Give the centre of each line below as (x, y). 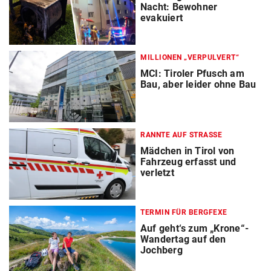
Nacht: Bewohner (179, 7)
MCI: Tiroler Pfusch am (192, 74)
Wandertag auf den (183, 240)
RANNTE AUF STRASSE (179, 135)
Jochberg (162, 250)
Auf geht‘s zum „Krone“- (194, 229)
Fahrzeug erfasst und (188, 162)
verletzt (157, 173)
